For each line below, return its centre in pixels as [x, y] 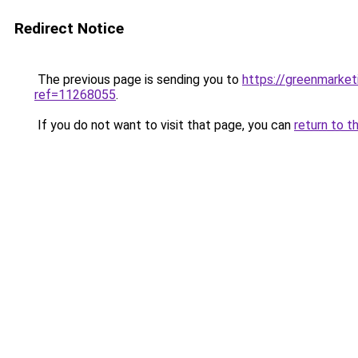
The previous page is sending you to [138, 80]
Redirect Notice [69, 28]
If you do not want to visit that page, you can [164, 125]
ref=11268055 [75, 95]
